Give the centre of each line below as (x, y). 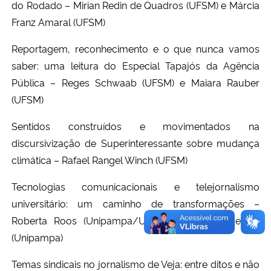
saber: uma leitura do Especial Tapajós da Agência (135, 65)
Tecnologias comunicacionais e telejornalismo (135, 186)
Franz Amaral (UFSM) (58, 21)
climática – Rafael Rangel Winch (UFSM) (100, 159)
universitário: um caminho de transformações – (135, 203)
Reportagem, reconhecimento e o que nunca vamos (135, 48)
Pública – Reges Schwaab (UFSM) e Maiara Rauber (135, 82)
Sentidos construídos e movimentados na (135, 126)
